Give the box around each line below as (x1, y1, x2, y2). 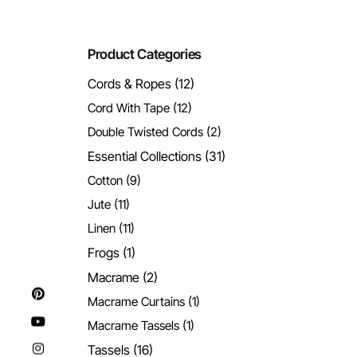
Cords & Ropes (88, 75, 172, 92)
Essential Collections (88, 147, 202, 164)
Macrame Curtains (88, 293, 186, 309)
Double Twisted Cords (88, 124, 204, 139)
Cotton (88, 172, 124, 188)
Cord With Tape (88, 100, 171, 116)
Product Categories (88, 45, 202, 62)
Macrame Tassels (88, 317, 180, 333)
